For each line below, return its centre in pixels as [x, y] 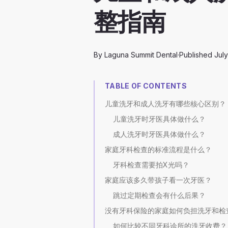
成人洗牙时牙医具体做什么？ [159, 134]
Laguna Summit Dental [141, 55]
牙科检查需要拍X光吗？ [151, 165]
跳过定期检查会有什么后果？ [159, 195]
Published [196, 55]
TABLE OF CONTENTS [146, 86]
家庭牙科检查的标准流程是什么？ [158, 150]
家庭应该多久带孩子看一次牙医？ [158, 180]
